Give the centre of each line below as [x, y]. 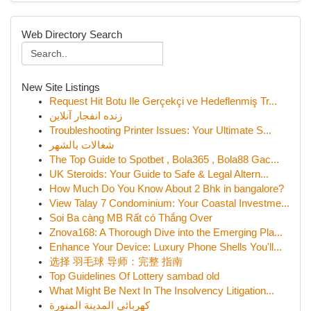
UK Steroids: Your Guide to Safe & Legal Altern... [159, 174]
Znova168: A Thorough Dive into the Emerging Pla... [166, 233]
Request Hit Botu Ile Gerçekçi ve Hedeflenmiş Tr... [163, 101]
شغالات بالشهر [82, 145]
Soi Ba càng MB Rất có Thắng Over [131, 218]
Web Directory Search [72, 34]
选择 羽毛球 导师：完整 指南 [116, 262]
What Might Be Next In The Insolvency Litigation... [162, 291]
